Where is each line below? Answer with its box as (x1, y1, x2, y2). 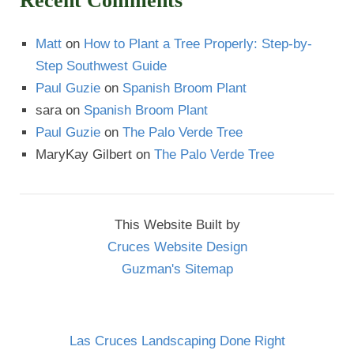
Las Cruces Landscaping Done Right (69, 333, 285, 348)
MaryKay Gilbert (36, 146, 132, 162)
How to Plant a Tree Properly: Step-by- (84, 36, 312, 51)
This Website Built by (114, 217, 240, 232)
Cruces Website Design (107, 239, 247, 254)
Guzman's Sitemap (121, 261, 233, 277)
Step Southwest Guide (36, 58, 167, 73)
